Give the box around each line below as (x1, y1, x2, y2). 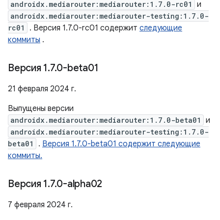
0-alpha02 (56, 178, 102, 190)
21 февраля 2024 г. (8, 84, 76, 94)
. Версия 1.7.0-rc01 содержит (27, 23, 139, 33)
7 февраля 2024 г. (8, 200, 73, 210)
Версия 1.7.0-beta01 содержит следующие (42, 139, 200, 149)
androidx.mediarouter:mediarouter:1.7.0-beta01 (10, 115, 201, 125)
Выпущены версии (8, 104, 74, 113)
